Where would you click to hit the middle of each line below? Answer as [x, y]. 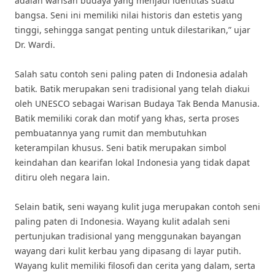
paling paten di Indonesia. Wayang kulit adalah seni [122, 221]
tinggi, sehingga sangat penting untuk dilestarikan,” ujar [133, 30]
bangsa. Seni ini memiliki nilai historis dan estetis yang [129, 15]
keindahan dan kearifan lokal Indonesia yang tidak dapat [132, 162]
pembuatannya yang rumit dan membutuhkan [111, 133]
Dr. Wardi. [35, 45]
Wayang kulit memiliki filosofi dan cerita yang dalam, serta [135, 265]
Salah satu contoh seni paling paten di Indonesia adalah [131, 74]
